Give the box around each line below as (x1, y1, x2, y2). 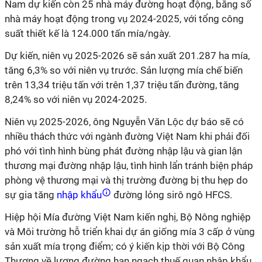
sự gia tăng (5, 189, 54, 201)
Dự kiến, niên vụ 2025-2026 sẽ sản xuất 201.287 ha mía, (5, 50, 250, 61)
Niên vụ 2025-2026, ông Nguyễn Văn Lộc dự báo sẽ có (5, 116, 244, 127)
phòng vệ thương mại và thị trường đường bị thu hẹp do (5, 174, 248, 186)
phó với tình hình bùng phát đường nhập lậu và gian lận (5, 145, 242, 157)
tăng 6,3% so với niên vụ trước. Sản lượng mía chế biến (5, 64, 243, 76)
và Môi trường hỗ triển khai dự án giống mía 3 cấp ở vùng (5, 226, 255, 237)
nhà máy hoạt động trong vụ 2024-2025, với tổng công (5, 13, 244, 25)
